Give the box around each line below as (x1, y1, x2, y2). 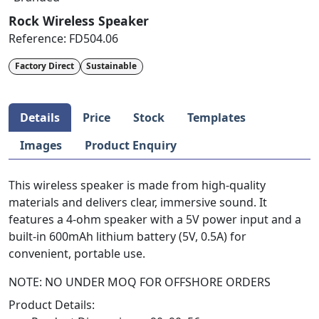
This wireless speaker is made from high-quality (9, 177, 266, 193)
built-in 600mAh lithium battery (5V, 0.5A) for (9, 228, 246, 244)
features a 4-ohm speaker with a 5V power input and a (9, 211, 301, 227)
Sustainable (86, 60, 137, 73)
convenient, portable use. (9, 245, 145, 261)
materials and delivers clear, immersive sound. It (9, 194, 267, 210)
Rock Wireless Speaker (9, 12, 149, 30)
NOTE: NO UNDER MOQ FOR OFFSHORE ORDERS (9, 273, 271, 290)
